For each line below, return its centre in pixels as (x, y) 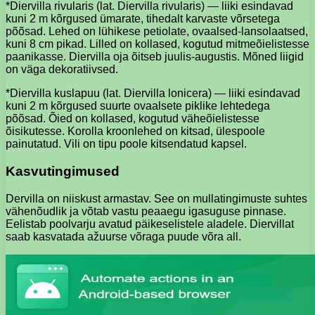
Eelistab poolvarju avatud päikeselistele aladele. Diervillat (150, 224)
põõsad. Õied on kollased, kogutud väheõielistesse (133, 119)
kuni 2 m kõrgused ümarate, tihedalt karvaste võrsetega (143, 19)
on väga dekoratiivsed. (62, 70)
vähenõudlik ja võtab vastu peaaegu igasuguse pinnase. (146, 211)
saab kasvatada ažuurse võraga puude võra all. (123, 236)
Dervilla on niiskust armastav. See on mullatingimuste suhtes (156, 198)
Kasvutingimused (63, 171)
